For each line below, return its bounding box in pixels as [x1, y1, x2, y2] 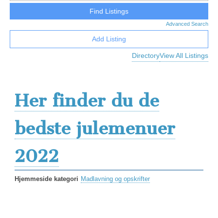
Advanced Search [166, 21, 208, 27]
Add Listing [92, 35, 126, 43]
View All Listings [160, 52, 208, 59]
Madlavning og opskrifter [81, 175, 150, 182]
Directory [132, 52, 160, 59]
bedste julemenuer [15, 117, 175, 139]
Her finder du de [15, 90, 159, 111]
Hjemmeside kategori [15, 175, 78, 182]
